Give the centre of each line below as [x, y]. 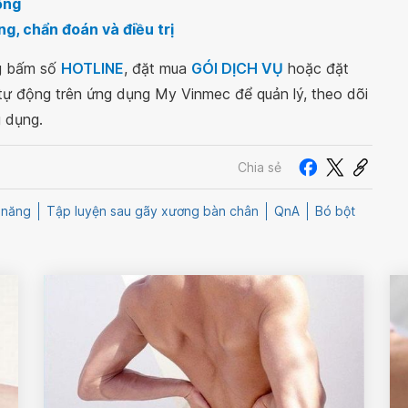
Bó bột [335, 211]
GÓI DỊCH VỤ [237, 68]
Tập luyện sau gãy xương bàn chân [153, 211]
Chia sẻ [260, 167]
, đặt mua [158, 68]
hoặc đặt [316, 68]
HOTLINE [92, 68]
